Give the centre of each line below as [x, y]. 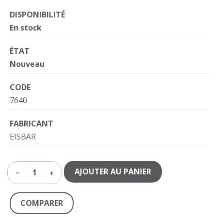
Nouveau [27, 64]
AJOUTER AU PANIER [113, 171]
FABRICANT [31, 124]
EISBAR [23, 137]
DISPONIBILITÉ [37, 15]
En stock [26, 28]
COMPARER [42, 203]
